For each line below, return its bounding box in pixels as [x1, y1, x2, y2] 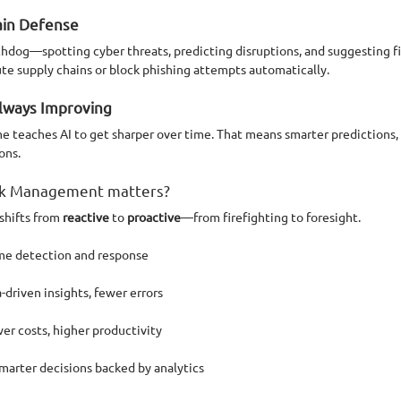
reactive [63, 208, 109, 225]
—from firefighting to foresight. [181, 208, 361, 225]
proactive [127, 208, 181, 225]
